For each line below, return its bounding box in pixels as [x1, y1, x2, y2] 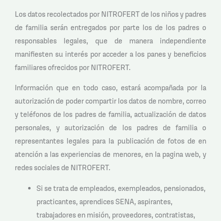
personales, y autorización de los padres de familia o [15, 123, 206, 133]
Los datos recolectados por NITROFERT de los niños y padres [15, 9, 206, 19]
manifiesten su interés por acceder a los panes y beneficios [15, 49, 206, 59]
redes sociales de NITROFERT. [15, 163, 110, 173]
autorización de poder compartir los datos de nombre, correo [15, 96, 206, 106]
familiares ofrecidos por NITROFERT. [15, 62, 131, 72]
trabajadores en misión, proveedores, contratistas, [36, 210, 195, 220]
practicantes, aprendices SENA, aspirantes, [36, 196, 173, 206]
